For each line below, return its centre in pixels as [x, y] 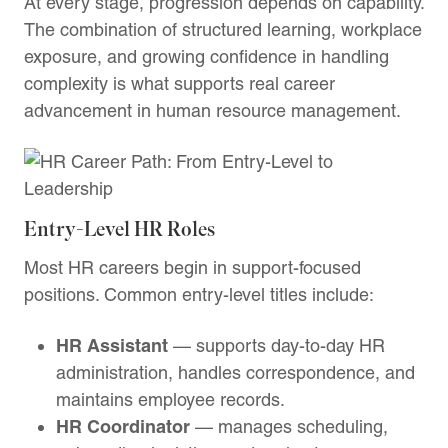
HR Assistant [112, 345]
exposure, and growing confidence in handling [206, 56]
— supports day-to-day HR [276, 345]
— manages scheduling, [289, 426]
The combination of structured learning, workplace [223, 29]
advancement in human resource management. [212, 110]
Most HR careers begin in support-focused [192, 267]
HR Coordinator [123, 426]
